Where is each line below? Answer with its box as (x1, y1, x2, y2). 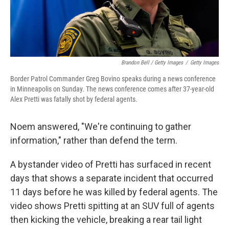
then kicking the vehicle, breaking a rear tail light (10, 214, 202, 225)
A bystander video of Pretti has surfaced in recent (10, 159, 211, 170)
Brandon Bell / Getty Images (121, 59, 183, 66)
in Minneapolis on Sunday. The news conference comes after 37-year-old (10, 85, 214, 93)
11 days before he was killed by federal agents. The (10, 187, 218, 197)
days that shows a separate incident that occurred (10, 173, 213, 184)
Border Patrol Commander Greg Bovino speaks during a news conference (10, 75, 216, 83)
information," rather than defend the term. (10, 135, 177, 146)
